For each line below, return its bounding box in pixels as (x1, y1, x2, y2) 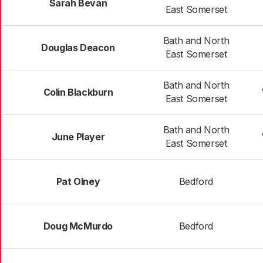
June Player (51, 131, 105, 143)
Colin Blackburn (43, 86, 113, 98)
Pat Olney (56, 176, 100, 187)
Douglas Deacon (41, 42, 115, 53)
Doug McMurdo (43, 220, 113, 232)
